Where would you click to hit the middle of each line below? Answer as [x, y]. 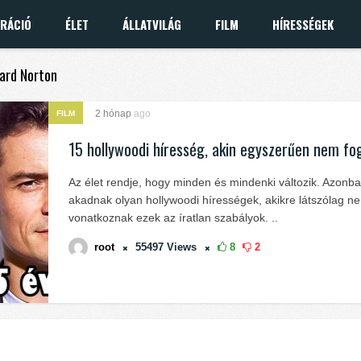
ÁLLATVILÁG [152, 24]
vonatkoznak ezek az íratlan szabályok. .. [173, 218]
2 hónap [114, 114]
